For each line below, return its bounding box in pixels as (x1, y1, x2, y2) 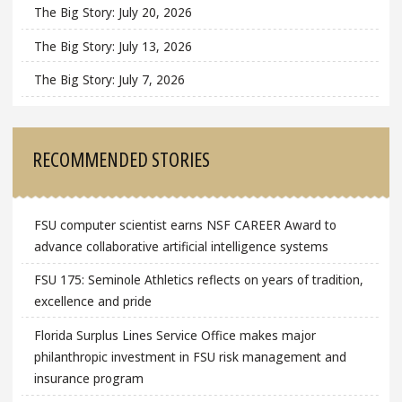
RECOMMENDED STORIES (32, 144, 211, 172)
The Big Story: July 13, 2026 (33, 37, 192, 55)
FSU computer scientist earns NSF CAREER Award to (33, 215, 336, 233)
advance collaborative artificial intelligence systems (33, 237, 328, 255)
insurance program (33, 370, 144, 388)
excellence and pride (33, 293, 152, 310)
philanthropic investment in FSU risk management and (33, 348, 346, 366)
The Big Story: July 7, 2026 (33, 71, 185, 89)
